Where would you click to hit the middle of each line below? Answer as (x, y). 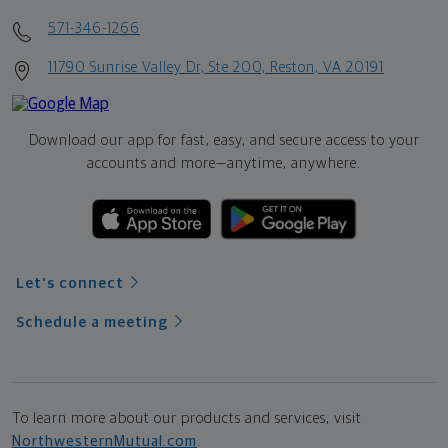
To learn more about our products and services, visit (187, 418)
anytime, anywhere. (294, 163)
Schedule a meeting (92, 322)
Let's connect (70, 283)
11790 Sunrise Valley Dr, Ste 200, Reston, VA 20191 (216, 67)
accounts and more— (157, 163)
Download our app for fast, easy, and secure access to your (224, 140)
